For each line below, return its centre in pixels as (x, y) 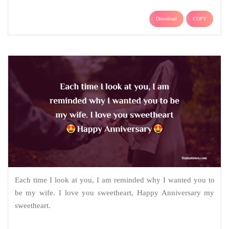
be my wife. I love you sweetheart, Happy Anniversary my (114, 193)
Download (166, 18)
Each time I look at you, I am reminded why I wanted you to (114, 180)
